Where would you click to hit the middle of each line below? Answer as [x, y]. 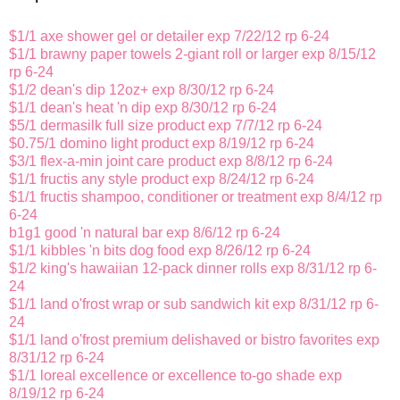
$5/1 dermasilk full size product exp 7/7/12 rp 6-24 [166, 126]
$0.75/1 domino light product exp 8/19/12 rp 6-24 [162, 144]
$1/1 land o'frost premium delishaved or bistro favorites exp [194, 340]
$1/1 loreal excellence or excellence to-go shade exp [175, 376]
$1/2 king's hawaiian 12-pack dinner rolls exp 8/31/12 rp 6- [193, 269]
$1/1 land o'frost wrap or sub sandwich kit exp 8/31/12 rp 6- [194, 304]
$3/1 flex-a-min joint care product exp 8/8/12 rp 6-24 [171, 162]
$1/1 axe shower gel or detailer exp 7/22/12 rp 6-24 [169, 37]
